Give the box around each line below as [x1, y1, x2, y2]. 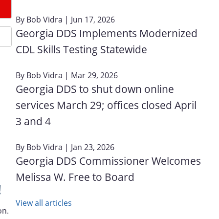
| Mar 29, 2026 [63, 69, 118, 81]
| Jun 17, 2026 [63, 14, 115, 25]
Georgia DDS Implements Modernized [16, 26, 197, 40]
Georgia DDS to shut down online [16, 82, 174, 96]
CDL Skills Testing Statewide [16, 42, 147, 56]
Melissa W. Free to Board [16, 170, 134, 184]
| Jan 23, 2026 [63, 141, 114, 153]
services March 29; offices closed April [16, 98, 197, 112]
